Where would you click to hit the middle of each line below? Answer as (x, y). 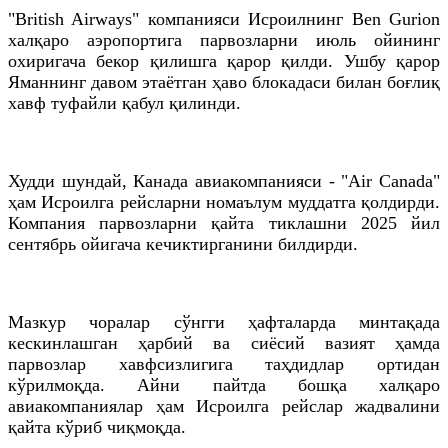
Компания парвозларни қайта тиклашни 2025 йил (224, 222)
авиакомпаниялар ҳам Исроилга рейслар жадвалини (224, 405)
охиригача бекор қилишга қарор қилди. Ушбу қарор (224, 60)
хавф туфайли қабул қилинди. (124, 102)
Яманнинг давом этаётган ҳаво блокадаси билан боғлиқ (224, 81)
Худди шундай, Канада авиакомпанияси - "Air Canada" (224, 180)
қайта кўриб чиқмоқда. (97, 426)
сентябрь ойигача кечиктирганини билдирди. (183, 243)
